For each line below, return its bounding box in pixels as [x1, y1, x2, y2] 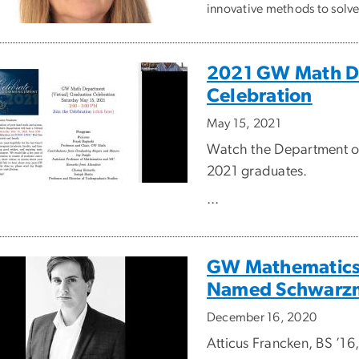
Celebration [207, 87, 313, 107]
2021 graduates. [207, 164, 308, 179]
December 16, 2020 [207, 311, 317, 325]
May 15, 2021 [207, 117, 281, 131]
